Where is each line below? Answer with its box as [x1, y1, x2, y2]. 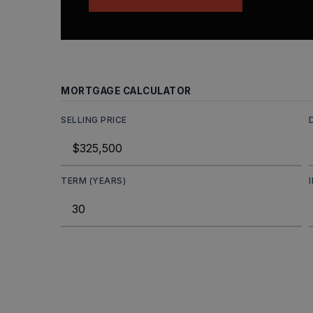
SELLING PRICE [61, 115, 127, 125]
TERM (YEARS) [61, 175, 126, 186]
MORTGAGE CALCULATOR [61, 85, 191, 96]
